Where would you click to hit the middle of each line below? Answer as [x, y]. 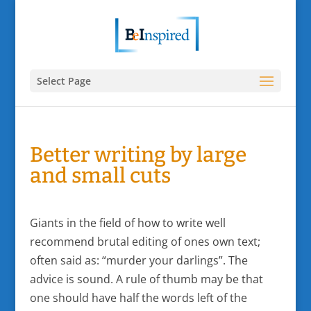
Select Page [64, 81]
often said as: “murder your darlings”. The [138, 260]
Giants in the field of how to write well [127, 223]
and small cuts [100, 176]
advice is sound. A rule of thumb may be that [146, 279]
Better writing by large [138, 155]
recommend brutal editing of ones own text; [145, 242]
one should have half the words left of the [138, 298]
